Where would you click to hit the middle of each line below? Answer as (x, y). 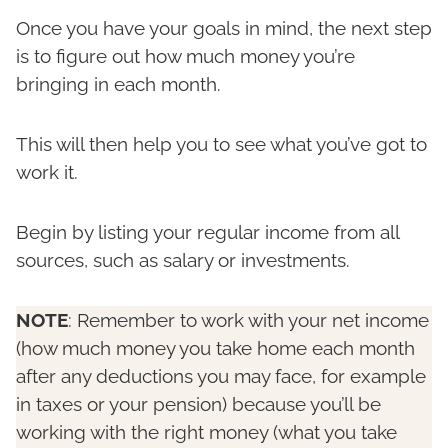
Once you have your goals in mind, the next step (224, 28)
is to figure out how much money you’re (185, 56)
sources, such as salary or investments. (185, 260)
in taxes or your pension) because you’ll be (198, 404)
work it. (47, 172)
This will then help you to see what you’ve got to (221, 144)
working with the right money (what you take (206, 432)
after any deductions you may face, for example (221, 376)
